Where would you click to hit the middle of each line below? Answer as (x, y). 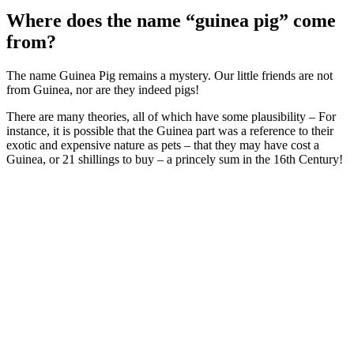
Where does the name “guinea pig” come (171, 20)
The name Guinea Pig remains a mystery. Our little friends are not (169, 75)
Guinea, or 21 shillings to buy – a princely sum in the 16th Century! (175, 159)
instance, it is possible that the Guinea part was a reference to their (170, 130)
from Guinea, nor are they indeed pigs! (103, 89)
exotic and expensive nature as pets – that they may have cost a (163, 145)
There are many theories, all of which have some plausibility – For (171, 116)
